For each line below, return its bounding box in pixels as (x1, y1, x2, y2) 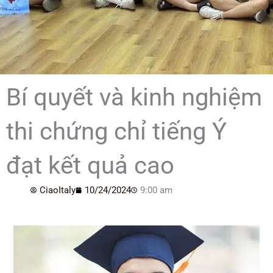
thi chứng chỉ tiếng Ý (6, 117, 227, 146)
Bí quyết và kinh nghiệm (6, 83, 262, 112)
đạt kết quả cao (6, 151, 174, 180)
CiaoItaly (40, 185, 76, 196)
